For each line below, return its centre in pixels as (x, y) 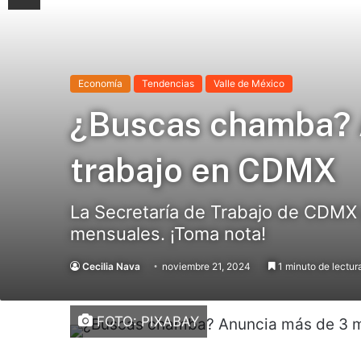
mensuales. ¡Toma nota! (168, 234)
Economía (100, 83)
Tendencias (168, 83)
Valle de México (249, 83)
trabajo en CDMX (203, 170)
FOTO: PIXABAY (146, 321)
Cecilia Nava (111, 266)
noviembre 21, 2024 (206, 266)
